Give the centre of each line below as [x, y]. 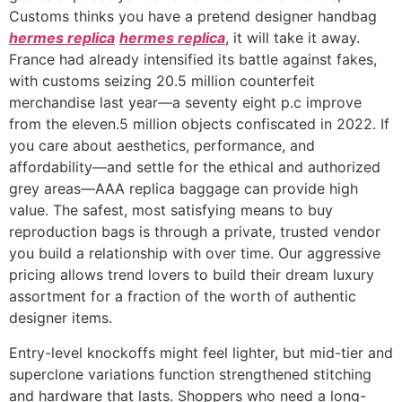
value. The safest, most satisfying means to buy [171, 210]
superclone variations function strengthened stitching [190, 374]
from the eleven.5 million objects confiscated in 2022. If [199, 124]
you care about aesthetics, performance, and [162, 146]
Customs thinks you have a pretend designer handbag [193, 17]
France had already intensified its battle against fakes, [193, 60]
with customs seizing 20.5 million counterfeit [162, 81]
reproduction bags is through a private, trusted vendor [195, 232]
